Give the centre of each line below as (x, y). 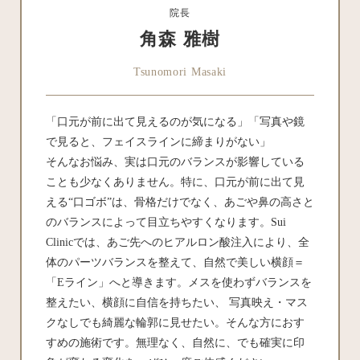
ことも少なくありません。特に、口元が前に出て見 (175, 182)
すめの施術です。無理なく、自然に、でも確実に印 (175, 343)
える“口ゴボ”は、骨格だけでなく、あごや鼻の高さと (180, 202)
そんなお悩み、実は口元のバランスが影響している (175, 162)
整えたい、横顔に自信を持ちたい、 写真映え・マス (177, 303)
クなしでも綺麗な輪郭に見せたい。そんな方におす (175, 323)
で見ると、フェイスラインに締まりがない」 (158, 142)
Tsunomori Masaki (180, 72)
